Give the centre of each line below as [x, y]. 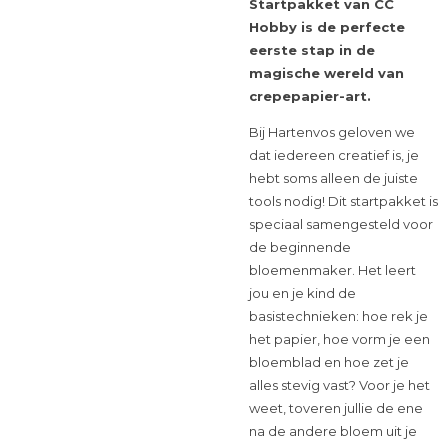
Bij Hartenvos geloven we [332, 131]
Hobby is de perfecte [327, 26]
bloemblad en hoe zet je [329, 361]
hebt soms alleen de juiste [333, 177]
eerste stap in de [312, 49]
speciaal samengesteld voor [341, 223]
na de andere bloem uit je [333, 430]
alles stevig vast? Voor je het [339, 384]
